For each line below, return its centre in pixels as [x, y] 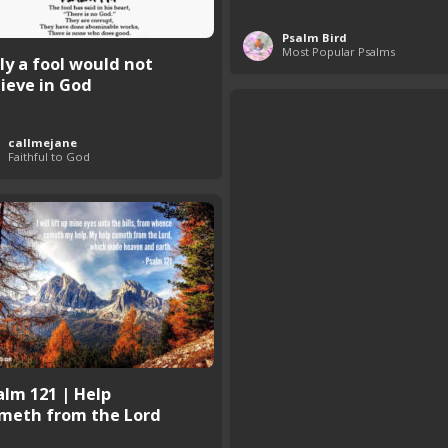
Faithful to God [49, 157]
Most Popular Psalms [338, 52]
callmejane [42, 143]
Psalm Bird [314, 38]
